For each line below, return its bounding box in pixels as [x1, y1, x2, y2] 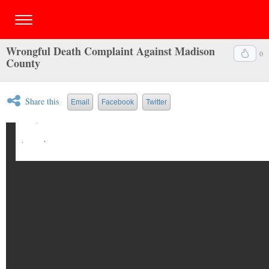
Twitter [146, 98, 167, 106]
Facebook [101, 98, 134, 106]
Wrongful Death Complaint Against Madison [6, 43, 215, 59]
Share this [25, 95, 59, 107]
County [6, 55, 40, 71]
